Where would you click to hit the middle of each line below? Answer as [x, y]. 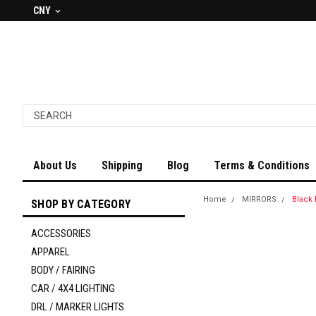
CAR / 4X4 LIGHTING [73, 288]
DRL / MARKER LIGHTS [78, 307]
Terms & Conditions [262, 165]
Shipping [122, 165]
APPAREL [50, 252]
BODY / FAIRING [63, 270]
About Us [55, 165]
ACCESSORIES [61, 233]
